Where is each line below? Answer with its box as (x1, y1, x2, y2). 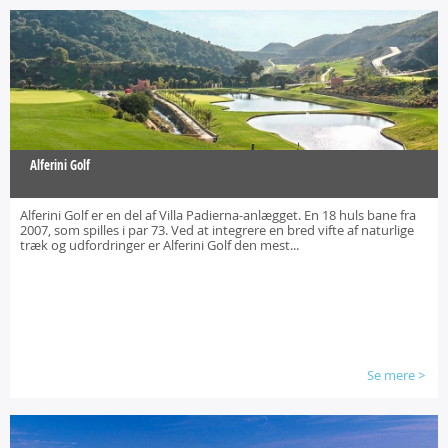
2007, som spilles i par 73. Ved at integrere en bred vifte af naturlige (20, 221, 414, 239)
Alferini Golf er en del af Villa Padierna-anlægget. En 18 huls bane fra (20, 206, 416, 224)
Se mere (367, 366, 415, 384)
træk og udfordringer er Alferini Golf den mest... (20, 236, 299, 254)
